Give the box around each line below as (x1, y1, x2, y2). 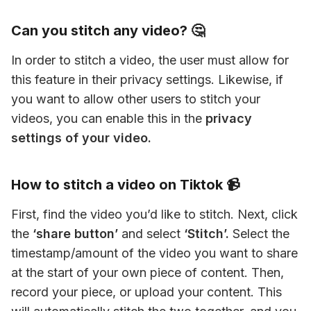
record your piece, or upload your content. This (11, 285, 282, 299)
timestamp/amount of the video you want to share (11, 246, 298, 260)
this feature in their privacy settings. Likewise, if (11, 72, 283, 87)
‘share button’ (29, 226, 118, 241)
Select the (229, 226, 289, 241)
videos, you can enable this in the (11, 111, 202, 126)
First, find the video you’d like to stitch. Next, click (11, 207, 298, 221)
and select (118, 226, 184, 241)
